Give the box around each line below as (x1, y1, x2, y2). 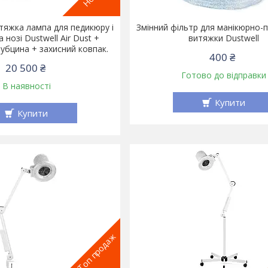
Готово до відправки (181, 69, 266, 81)
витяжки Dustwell (188, 32, 259, 44)
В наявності (2, 80, 51, 92)
